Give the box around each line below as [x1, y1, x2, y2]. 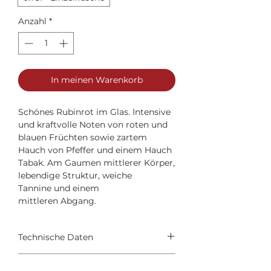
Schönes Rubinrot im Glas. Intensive [18, 106, 171, 117]
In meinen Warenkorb [51, 74, 143, 85]
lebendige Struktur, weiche [18, 170, 132, 181]
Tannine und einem [18, 183, 99, 194]
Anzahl [18, 16, 47, 27]
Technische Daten [18, 232, 93, 243]
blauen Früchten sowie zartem [18, 132, 147, 143]
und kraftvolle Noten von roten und [18, 119, 168, 130]
